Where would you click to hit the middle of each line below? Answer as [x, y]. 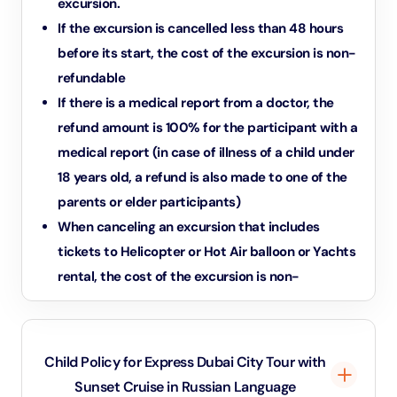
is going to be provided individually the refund [198, 351]
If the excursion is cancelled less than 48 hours [200, 28]
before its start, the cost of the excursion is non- [207, 53]
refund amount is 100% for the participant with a [207, 128]
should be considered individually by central [192, 376]
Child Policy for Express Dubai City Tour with [185, 362]
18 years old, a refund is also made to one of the [202, 177]
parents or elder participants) [149, 202]
